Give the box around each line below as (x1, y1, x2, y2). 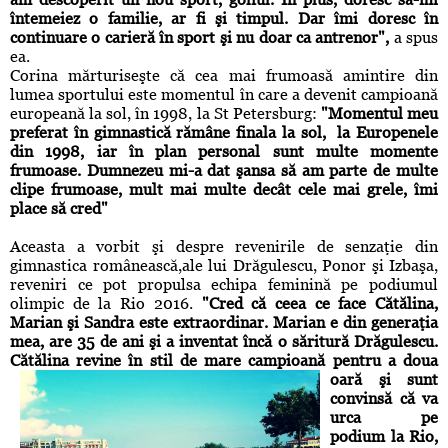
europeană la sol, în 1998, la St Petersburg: (10, 104, 317, 124)
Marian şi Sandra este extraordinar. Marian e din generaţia (10, 313, 438, 333)
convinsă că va (330, 389, 438, 409)
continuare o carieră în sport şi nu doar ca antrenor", (10, 28, 394, 48)
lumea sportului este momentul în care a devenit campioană (10, 85, 438, 105)
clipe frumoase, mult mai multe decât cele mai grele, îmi (10, 180, 438, 200)
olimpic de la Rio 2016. (10, 294, 193, 314)
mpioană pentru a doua (263, 351, 439, 371)
